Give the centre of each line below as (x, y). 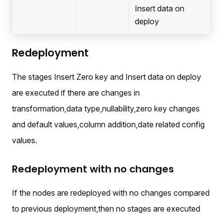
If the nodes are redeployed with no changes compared (111, 193)
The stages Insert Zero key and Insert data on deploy (107, 77)
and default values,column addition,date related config (108, 125)
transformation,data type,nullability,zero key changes (106, 109)
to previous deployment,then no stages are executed (106, 209)
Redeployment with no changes (93, 169)
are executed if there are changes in (76, 93)
